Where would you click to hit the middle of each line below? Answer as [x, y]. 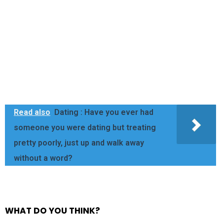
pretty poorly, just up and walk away [79, 143]
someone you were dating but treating [85, 128]
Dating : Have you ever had [104, 112]
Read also [32, 112]
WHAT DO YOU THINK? [53, 211]
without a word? [43, 158]
